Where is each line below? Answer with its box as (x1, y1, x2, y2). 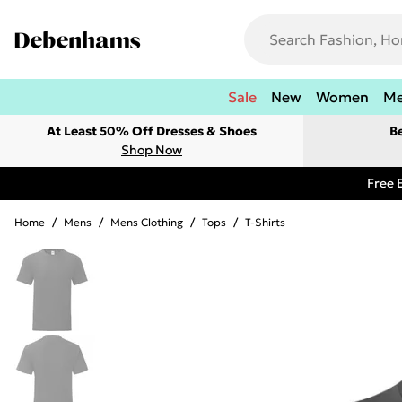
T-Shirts (245, 215, 285, 229)
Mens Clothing (110, 215, 183, 229)
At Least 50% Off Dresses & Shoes (47, 123, 257, 139)
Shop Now (121, 142, 182, 158)
